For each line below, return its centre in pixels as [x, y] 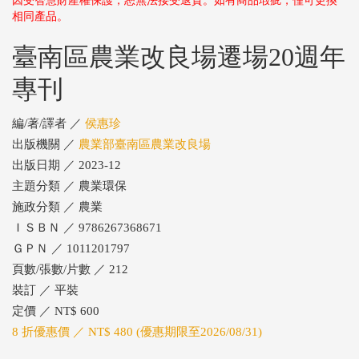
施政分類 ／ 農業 [57, 207]
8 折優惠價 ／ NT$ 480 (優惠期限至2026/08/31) [137, 332]
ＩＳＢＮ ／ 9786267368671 [87, 228]
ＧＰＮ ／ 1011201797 [71, 249]
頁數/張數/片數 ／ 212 [70, 270]
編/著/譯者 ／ [48, 124]
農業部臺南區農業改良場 [145, 145]
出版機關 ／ [45, 145]
